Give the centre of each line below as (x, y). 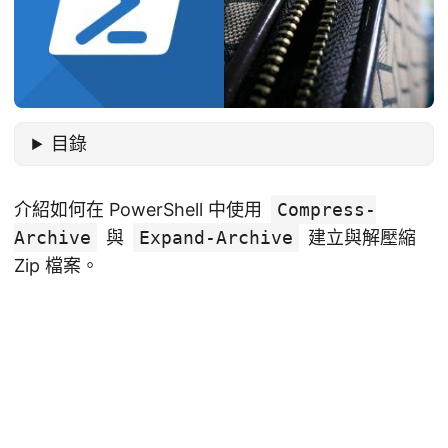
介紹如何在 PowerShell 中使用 (140, 210)
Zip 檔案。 (56, 266)
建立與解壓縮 (359, 238)
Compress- (326, 210)
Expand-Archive (216, 238)
